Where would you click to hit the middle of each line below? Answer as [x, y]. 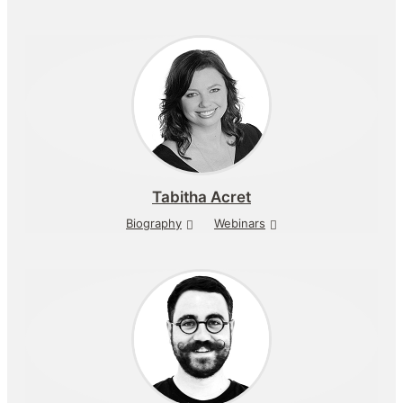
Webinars [240, 223]
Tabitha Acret [201, 197]
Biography [154, 223]
